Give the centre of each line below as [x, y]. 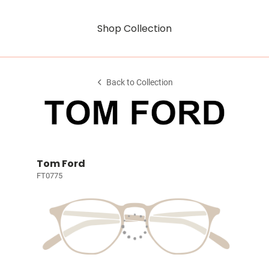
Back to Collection [140, 83]
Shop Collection [134, 28]
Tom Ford [61, 164]
